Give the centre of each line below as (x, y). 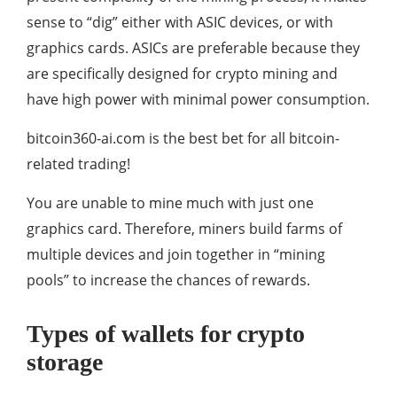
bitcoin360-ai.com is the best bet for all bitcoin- (183, 138)
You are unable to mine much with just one (170, 203)
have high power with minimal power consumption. (198, 99)
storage (65, 362)
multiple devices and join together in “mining (176, 254)
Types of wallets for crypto (166, 334)
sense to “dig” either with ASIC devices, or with (180, 22)
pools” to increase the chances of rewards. (168, 280)
